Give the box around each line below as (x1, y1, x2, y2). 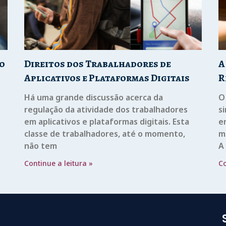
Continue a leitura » (24, 158, 93, 168)
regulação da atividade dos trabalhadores (24, 104, 188, 116)
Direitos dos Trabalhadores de (24, 57, 172, 71)
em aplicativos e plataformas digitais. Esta (24, 116, 190, 128)
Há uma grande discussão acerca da (24, 92, 163, 103)
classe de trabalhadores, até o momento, (24, 128, 186, 140)
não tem (24, 140, 58, 152)
